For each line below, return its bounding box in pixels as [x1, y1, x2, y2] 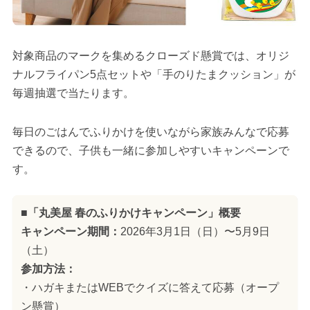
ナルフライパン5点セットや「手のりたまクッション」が [12, 68, 295, 80]
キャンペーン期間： [20, 225, 120, 237]
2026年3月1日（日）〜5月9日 [120, 225, 270, 237]
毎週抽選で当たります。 [12, 86, 134, 99]
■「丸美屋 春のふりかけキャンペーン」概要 [20, 206, 241, 219]
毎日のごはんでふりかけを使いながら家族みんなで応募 [12, 125, 289, 138]
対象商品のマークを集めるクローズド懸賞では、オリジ [12, 49, 289, 62]
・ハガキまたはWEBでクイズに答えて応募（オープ [20, 281, 279, 293]
